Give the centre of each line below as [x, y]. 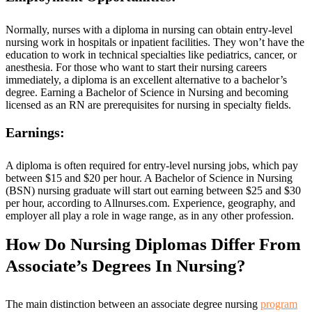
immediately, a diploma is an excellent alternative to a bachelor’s [146, 80]
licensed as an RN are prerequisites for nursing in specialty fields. [148, 105]
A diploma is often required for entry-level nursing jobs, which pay [152, 165]
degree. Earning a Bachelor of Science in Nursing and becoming [147, 92]
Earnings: [35, 132]
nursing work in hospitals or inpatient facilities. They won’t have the [155, 42]
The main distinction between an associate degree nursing [133, 304]
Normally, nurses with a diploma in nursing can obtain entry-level [149, 30]
